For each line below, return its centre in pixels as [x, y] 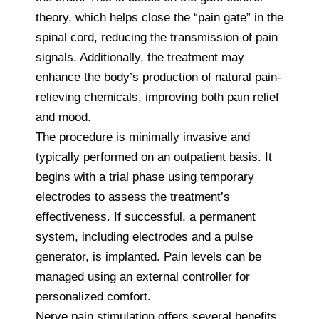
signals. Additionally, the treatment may [140, 57]
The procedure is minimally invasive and [143, 137]
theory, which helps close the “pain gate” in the [159, 17]
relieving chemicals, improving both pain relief [157, 97]
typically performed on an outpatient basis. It [154, 157]
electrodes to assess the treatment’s [133, 197]
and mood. [63, 117]
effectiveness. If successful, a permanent [146, 216]
